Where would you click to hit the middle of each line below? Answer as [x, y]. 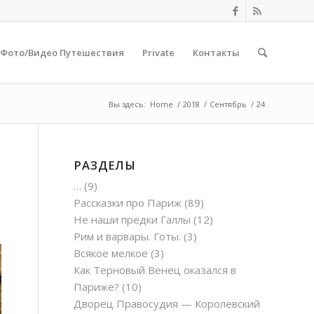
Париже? [97, 287]
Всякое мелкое [111, 253]
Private [158, 53]
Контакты [216, 53]
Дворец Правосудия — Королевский [167, 303]
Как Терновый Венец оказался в [155, 270]
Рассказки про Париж [128, 203]
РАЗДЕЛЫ [105, 165]
